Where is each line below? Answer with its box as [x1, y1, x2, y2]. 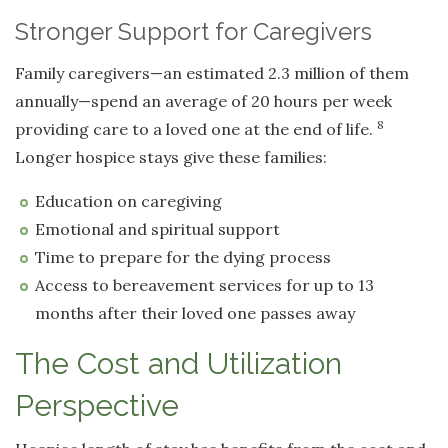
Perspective [15, 388, 179, 424]
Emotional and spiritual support [35, 219, 280, 240]
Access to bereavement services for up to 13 [35, 275, 374, 296]
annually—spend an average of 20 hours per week [15, 91, 392, 112]
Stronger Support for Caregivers [15, 17, 372, 47]
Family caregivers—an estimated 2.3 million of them [15, 63, 409, 84]
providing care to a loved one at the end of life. [15, 119, 377, 140]
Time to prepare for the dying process [35, 247, 331, 268]
